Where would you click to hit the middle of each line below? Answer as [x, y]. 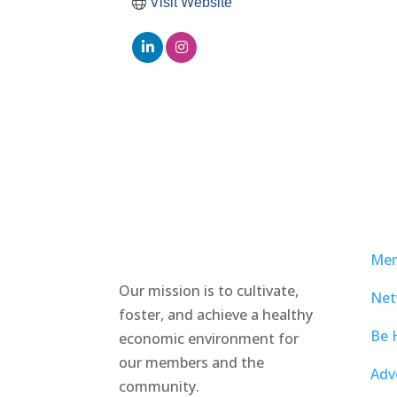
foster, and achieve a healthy [216, 315]
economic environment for [209, 339]
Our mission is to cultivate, [209, 291]
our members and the [192, 363]
